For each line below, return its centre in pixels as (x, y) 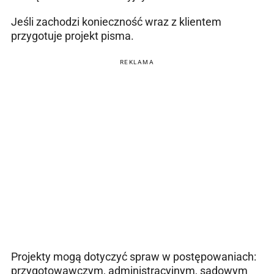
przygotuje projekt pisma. (72, 35)
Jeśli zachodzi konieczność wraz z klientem (116, 21)
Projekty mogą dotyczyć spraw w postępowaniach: (134, 256)
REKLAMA (137, 62)
